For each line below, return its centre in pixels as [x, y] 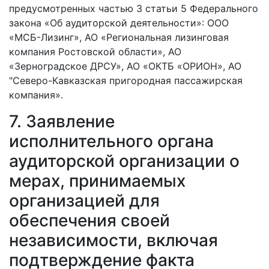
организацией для [84, 201]
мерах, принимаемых [97, 181]
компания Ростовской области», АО [95, 52]
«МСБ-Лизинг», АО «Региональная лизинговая [119, 37]
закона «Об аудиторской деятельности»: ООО [119, 23]
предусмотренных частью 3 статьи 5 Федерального [134, 8]
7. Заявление [62, 121]
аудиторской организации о [124, 161]
